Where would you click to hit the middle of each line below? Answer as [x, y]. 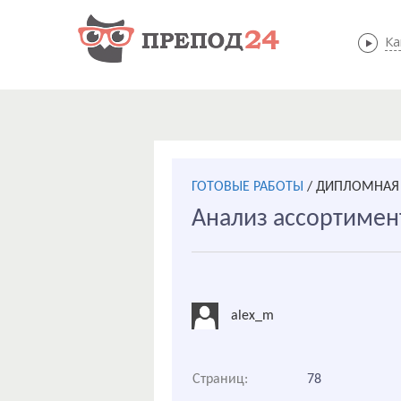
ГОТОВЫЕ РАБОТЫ [247, 187]
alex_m [252, 316]
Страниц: [220, 380]
